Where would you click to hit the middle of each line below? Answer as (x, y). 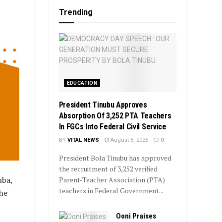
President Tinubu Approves (103, 105)
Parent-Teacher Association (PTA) (112, 179)
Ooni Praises (136, 216)
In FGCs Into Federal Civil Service (112, 126)
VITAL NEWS (83, 140)
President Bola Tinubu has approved (115, 158)
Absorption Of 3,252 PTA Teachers (115, 115)
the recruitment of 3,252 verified (108, 168)
